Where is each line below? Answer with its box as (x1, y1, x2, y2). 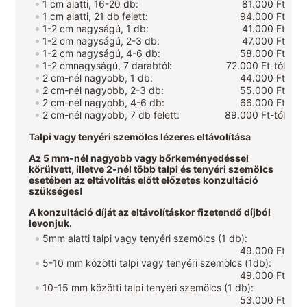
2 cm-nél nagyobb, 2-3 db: (42, 84, 164, 97)
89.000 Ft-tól (224, 109, 285, 121)
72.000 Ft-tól (225, 60, 285, 72)
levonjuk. (29, 217, 73, 230)
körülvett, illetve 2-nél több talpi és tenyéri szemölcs (29, 163, 274, 175)
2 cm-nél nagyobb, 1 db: (42, 72, 153, 84)
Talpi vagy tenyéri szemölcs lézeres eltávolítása (29, 131, 251, 143)
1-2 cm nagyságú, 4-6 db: (42, 47, 161, 60)
